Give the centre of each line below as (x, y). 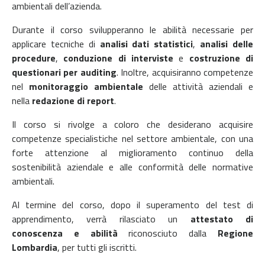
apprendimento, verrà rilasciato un (101, 219)
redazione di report (73, 100)
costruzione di (221, 58)
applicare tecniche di (56, 43)
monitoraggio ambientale (86, 86)
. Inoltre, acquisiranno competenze (185, 72)
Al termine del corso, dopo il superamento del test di (132, 204)
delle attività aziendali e (198, 86)
